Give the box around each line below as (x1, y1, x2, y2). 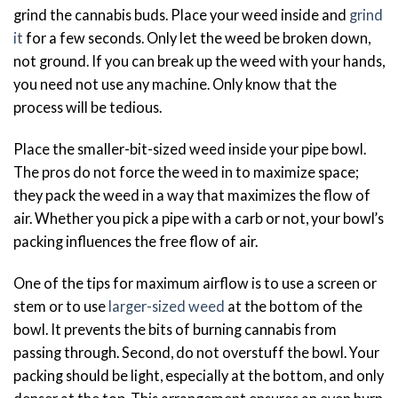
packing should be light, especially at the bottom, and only (13, 366, 384, 384)
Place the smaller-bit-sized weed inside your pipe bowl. (13, 139, 366, 157)
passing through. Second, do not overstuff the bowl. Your (13, 343, 379, 361)
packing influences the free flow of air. (13, 232, 260, 250)
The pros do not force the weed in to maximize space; (13, 163, 359, 180)
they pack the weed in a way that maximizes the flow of (13, 186, 370, 203)
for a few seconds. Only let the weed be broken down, (26, 28, 370, 46)
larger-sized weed (108, 297, 225, 314)
